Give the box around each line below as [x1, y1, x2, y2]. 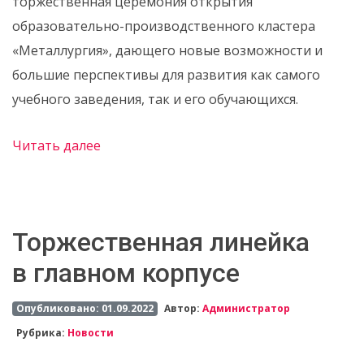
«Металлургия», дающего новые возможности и [12, 41, 323, 59]
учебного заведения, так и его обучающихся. [12, 89, 298, 108]
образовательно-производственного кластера [12, 16, 315, 35]
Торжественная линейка [12, 227, 310, 258]
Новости [67, 326, 114, 340]
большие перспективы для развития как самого [12, 65, 320, 84]
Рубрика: [15, 326, 67, 340]
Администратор [202, 301, 291, 316]
